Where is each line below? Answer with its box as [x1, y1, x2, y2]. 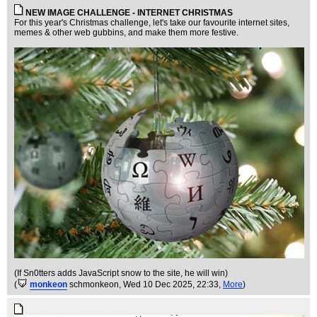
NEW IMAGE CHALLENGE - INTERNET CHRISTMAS [25, 7, 233, 18]
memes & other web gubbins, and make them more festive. [14, 27, 238, 38]
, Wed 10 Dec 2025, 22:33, [119, 279, 223, 290]
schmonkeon [69, 279, 119, 290]
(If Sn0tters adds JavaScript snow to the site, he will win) [14, 268, 228, 279]
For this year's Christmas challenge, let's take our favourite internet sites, [14, 17, 289, 28]
